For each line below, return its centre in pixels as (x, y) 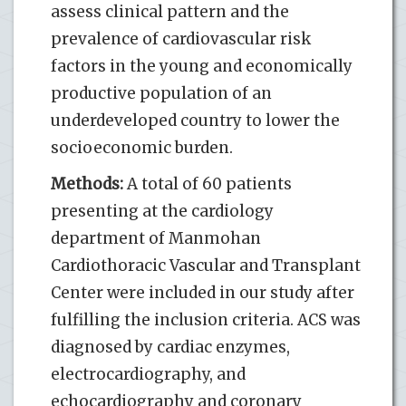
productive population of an (161, 93)
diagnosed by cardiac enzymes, (170, 347)
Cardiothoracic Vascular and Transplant (206, 265)
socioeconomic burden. (142, 147)
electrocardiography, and (148, 374)
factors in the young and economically (202, 66)
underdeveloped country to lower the (195, 120)
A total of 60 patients (208, 184)
